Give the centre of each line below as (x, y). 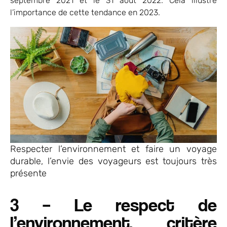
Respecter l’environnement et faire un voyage (113, 149)
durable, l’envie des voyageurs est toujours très (113, 161)
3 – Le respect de (113, 205)
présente (28, 174)
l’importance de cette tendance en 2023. (85, 12)
